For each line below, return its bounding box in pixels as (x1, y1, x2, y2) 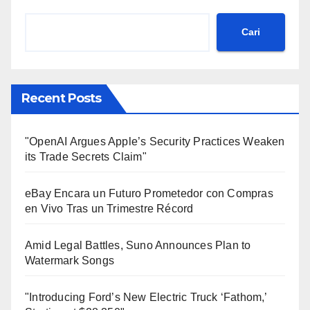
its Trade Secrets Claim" (25, 150, 147, 163)
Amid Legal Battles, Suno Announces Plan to (25, 239, 251, 251)
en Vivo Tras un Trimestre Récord (25, 202, 194, 215)
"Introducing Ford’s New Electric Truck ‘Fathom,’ (25, 291, 267, 303)
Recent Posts (21, 90, 102, 106)
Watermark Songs (25, 254, 114, 266)
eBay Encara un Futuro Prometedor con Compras (25, 187, 273, 199)
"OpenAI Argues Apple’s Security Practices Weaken (25, 135, 285, 147)
